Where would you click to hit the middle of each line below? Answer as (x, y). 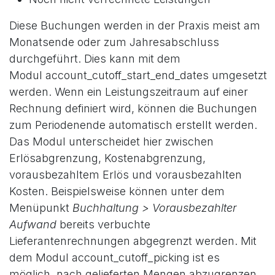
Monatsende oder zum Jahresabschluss (114, 42)
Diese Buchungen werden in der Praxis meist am (135, 25)
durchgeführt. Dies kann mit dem (95, 58)
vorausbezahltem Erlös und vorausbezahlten (126, 174)
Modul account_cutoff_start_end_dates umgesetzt (138, 75)
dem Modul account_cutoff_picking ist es (114, 257)
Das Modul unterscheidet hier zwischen (111, 141)
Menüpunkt (41, 207)
